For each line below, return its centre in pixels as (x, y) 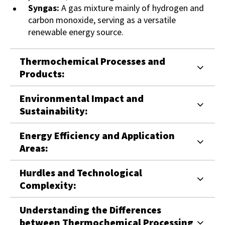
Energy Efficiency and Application (97, 136)
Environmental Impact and (82, 98)
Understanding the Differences (90, 210)
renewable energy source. (76, 32)
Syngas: (44, 8)
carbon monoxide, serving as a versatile (102, 20)
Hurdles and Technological (81, 173)
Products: (42, 74)
